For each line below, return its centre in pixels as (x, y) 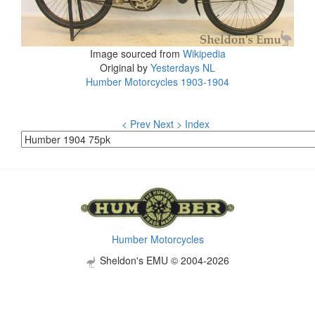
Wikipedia (204, 54)
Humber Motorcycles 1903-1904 (157, 82)
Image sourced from (136, 54)
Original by (125, 68)
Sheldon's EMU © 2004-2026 (163, 261)
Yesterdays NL (183, 68)
